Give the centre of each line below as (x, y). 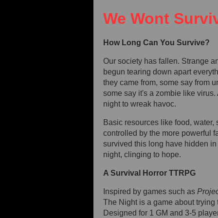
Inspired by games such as (150, 191)
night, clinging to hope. (142, 154)
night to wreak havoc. (141, 104)
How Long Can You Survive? (156, 43)
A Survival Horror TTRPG (149, 173)
